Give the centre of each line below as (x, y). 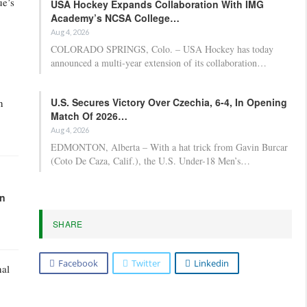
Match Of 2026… (89, 115)
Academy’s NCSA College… (115, 17)
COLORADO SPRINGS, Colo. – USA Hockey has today (162, 49)
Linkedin (211, 263)
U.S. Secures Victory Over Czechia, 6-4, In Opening (169, 102)
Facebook (78, 263)
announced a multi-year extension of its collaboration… (159, 62)
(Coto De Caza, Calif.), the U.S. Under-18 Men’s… (150, 160)
